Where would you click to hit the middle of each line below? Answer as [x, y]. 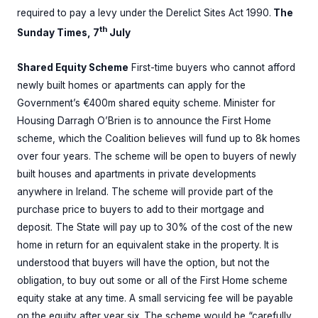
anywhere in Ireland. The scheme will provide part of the [145, 191]
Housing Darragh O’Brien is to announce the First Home [144, 120]
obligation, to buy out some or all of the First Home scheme [152, 280]
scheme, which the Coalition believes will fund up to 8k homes [159, 138]
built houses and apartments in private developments [137, 174]
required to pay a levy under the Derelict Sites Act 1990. [144, 13]
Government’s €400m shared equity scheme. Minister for [146, 103]
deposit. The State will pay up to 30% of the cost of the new [155, 227]
